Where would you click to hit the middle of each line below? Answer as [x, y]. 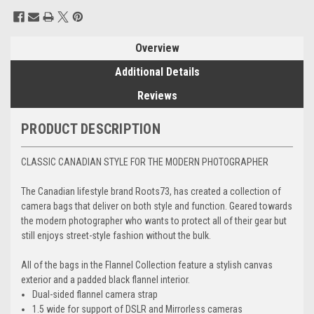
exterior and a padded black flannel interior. [105, 280]
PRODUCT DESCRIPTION [91, 129]
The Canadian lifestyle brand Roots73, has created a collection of [151, 192]
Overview [157, 48]
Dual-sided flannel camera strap [96, 295]
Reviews [157, 96]
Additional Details [157, 72]
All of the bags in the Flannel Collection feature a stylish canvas [147, 265]
